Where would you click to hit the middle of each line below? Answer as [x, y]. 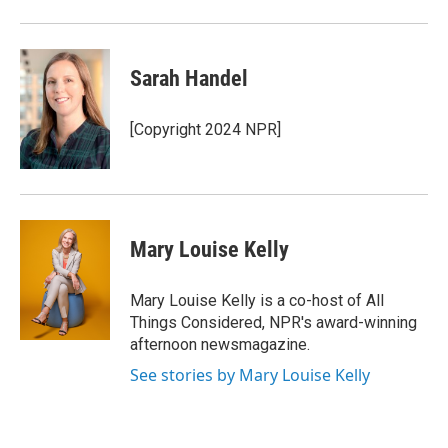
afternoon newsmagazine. [220, 344]
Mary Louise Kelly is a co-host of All [257, 300]
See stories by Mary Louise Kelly [250, 375]
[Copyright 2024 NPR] [205, 129]
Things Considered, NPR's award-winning [273, 322]
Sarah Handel [189, 78]
